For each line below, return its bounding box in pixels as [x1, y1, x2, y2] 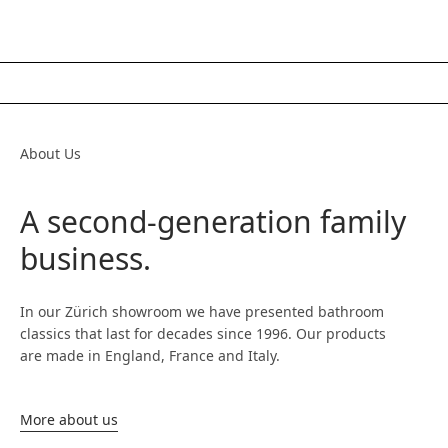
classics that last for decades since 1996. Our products [20, 324, 386, 343]
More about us [20, 410, 118, 429]
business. [20, 238, 151, 279]
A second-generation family [20, 201, 406, 242]
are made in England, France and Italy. [20, 346, 280, 365]
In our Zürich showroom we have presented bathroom [20, 302, 384, 321]
